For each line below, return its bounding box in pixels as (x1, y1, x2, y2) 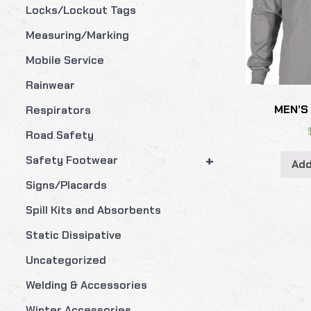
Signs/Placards (25, 177, 107, 192)
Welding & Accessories (25, 277, 147, 292)
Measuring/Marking (25, 27, 129, 42)
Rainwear (25, 77, 75, 92)
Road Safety (25, 127, 94, 142)
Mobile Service (25, 52, 104, 67)
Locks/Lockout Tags (25, 2, 136, 17)
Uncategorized (25, 252, 106, 267)
